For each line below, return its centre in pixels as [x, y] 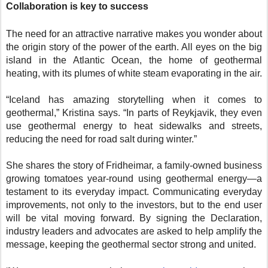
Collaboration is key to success [77, 7]
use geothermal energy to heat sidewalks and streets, [134, 126]
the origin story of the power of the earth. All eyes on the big [134, 47]
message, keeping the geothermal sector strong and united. [131, 245]
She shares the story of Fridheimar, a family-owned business [134, 166]
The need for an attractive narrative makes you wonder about [134, 34]
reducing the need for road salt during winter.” [101, 139]
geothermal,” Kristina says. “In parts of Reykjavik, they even [134, 113]
